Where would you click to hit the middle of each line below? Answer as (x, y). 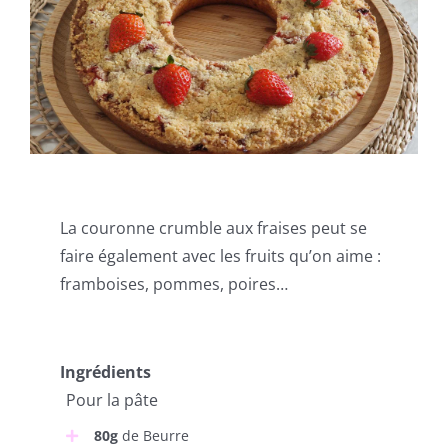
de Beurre (153, 436)
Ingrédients (105, 372)
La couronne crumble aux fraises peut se (213, 228)
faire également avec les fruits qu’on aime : (220, 256)
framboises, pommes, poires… (173, 284)
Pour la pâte (111, 400)
